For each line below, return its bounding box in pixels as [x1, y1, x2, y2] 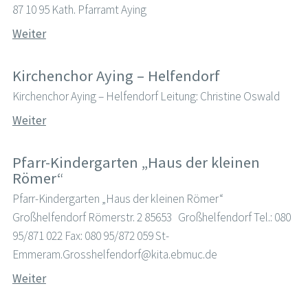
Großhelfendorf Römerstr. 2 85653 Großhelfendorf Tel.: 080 [12, 210, 291, 225]
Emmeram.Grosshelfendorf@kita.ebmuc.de [12, 247, 217, 263]
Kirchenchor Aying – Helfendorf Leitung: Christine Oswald [12, 89, 280, 104]
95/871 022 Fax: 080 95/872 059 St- [12, 228, 169, 244]
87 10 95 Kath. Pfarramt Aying [12, 2, 146, 18]
